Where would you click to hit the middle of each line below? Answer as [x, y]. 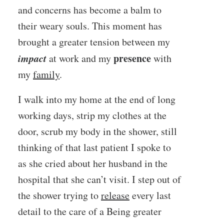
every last [150, 195]
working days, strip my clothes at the [92, 115]
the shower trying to [59, 195]
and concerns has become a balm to [90, 10]
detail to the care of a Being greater [90, 211]
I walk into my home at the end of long [97, 99]
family [46, 74]
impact [33, 58]
